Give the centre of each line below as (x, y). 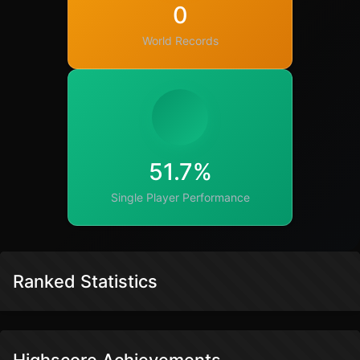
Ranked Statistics (85, 281)
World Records (180, 41)
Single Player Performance (180, 197)
